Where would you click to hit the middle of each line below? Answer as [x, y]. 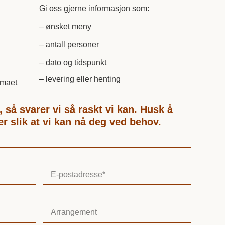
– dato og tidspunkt [73, 63]
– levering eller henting [80, 79]
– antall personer [69, 45]
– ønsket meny [66, 27]
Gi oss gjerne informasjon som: [94, 9]
